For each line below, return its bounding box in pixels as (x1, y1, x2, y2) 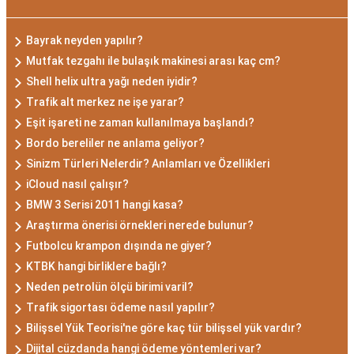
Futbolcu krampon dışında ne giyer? (26, 239, 212, 252)
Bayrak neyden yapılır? (26, 33, 143, 47)
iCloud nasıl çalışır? (26, 177, 129, 190)
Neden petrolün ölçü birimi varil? (26, 280, 194, 293)
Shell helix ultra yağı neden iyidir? (26, 74, 198, 88)
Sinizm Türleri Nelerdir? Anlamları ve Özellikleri (26, 156, 269, 170)
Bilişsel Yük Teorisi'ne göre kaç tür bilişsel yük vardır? (26, 321, 302, 334)
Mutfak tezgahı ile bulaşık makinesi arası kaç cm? (26, 54, 281, 67)
